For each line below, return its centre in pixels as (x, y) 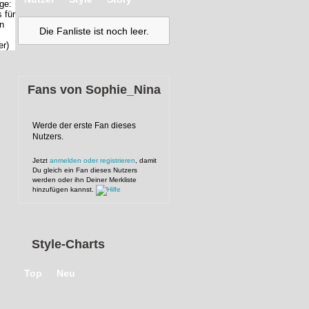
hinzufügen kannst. (64, 189)
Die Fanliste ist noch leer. (94, 31)
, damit (146, 160)
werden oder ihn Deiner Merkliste (84, 180)
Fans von (56, 90)
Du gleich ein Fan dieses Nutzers (85, 170)
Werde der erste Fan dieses (84, 126)
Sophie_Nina (123, 90)
